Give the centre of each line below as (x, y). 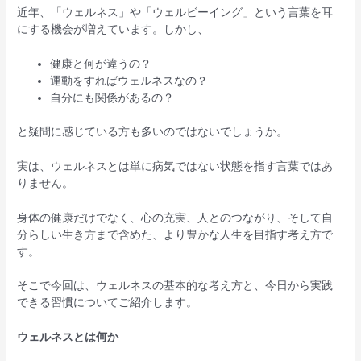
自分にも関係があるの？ (112, 98)
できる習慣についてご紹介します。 (108, 303)
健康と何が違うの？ (101, 64)
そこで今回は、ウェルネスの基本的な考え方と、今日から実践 (175, 286)
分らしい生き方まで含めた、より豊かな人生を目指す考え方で (175, 234)
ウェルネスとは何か (68, 337)
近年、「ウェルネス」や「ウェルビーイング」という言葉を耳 (175, 12)
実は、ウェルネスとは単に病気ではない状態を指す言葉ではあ (175, 166)
